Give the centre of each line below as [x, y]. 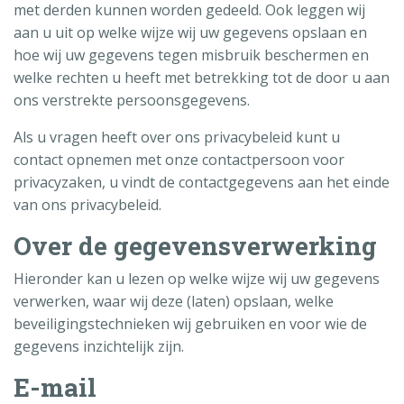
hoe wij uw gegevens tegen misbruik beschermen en [191, 55]
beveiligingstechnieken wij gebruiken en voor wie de [190, 323]
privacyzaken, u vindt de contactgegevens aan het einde [202, 182]
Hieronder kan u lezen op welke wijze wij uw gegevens [197, 278]
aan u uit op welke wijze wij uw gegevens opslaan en [190, 32]
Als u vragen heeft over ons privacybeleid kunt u [177, 137]
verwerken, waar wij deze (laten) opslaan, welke [174, 301]
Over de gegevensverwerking [195, 245]
